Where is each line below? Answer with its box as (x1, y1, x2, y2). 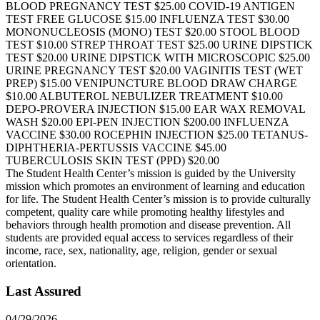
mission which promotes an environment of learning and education (6, 180, 305, 193)
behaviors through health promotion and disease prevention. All (6, 219, 291, 231)
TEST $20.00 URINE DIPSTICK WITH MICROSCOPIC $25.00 (6, 51, 310, 64)
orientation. (6, 257, 56, 270)
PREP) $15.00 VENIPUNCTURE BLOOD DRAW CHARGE (6, 77, 297, 90)
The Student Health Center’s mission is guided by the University (6, 167, 296, 180)
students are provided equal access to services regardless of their (6, 231, 293, 244)
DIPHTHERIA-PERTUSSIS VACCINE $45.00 (6, 141, 226, 154)
